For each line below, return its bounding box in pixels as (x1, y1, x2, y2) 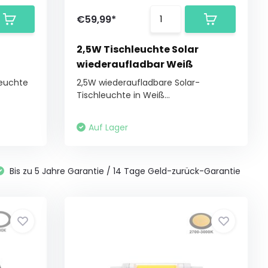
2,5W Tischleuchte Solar (77, 42, 199, 56)
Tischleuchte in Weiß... (77, 89, 170, 101)
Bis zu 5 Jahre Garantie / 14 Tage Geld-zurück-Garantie (7, 165, 241, 177)
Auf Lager (89, 121, 129, 133)
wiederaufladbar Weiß (77, 57, 194, 71)
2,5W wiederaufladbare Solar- (77, 77, 200, 89)
